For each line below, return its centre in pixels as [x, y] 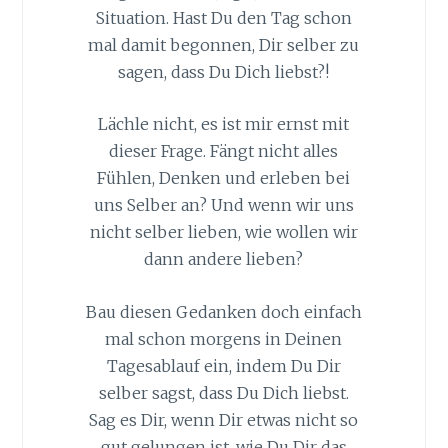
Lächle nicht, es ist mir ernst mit [224, 124]
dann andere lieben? [224, 259]
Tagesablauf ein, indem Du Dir [223, 366]
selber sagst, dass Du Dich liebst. [223, 393]
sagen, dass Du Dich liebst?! [224, 71]
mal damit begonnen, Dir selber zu [224, 44]
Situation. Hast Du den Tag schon [223, 17]
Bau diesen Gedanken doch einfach [223, 312]
